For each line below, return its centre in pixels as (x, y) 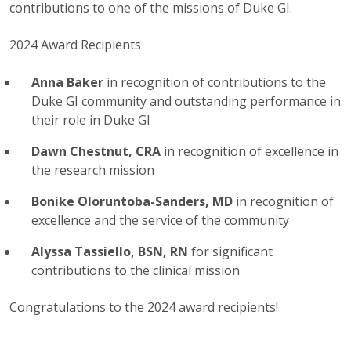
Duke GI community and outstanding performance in (186, 101)
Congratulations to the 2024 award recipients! (144, 308)
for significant (232, 252)
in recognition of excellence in (251, 152)
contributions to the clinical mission (136, 271)
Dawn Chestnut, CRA (98, 152)
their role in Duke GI (91, 120)
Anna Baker (67, 83)
